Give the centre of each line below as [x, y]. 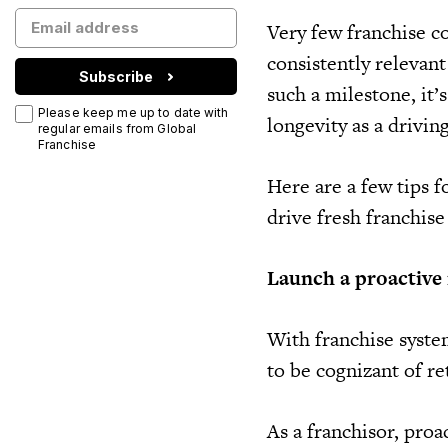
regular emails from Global [117, 128]
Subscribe [116, 76]
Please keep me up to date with [133, 112]
